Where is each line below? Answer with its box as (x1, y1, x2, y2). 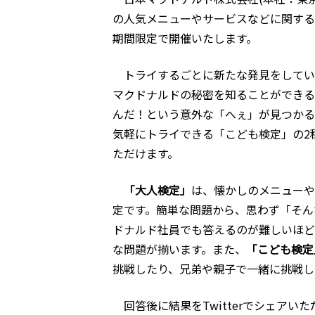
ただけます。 (112, 145, 179, 162)
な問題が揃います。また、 (112, 240, 246, 257)
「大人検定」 (124, 181, 191, 198)
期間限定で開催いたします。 (112, 30, 257, 46)
